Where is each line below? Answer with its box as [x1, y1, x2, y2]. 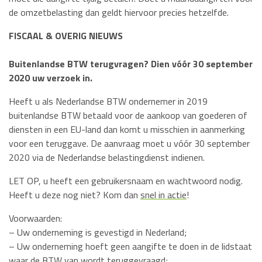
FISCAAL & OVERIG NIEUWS [9, 28, 123, 43]
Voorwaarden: [9, 211, 62, 225]
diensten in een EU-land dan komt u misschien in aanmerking [9, 122, 245, 136]
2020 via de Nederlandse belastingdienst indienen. [9, 150, 205, 164]
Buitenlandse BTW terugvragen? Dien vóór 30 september [9, 56, 253, 71]
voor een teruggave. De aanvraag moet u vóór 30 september [9, 136, 250, 150]
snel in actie [140, 187, 187, 202]
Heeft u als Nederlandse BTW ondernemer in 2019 [9, 94, 208, 108]
